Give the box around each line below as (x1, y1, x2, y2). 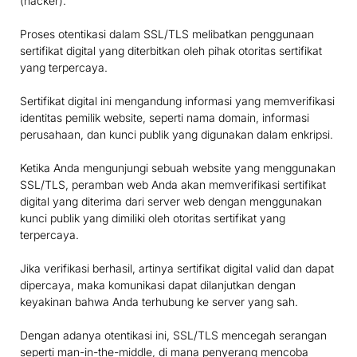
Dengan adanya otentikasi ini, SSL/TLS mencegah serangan (20, 328, 327, 343)
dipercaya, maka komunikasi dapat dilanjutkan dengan (20, 278, 296, 292)
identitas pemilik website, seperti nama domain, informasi (20, 111, 309, 125)
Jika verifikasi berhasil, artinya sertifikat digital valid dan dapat (20, 261, 334, 276)
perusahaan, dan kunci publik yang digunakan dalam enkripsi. (20, 127, 333, 142)
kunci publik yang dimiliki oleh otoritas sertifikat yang (20, 211, 285, 226)
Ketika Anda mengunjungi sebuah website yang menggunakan (20, 161, 335, 175)
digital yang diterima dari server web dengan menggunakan (20, 194, 322, 209)
